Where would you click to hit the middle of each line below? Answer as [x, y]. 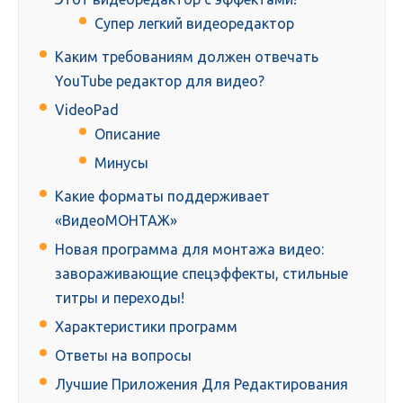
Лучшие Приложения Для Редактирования [201, 385]
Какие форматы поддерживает [162, 197]
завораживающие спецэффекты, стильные [201, 274]
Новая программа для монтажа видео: [189, 250]
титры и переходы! [120, 298]
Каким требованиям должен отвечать [187, 57]
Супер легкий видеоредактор [194, 24]
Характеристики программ [146, 327]
